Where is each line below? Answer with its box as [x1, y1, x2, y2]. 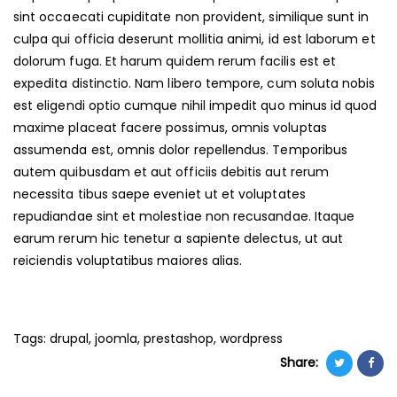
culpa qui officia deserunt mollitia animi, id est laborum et [13, 29, 376, 48]
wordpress [220, 329, 283, 347]
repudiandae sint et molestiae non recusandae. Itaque [13, 206, 355, 225]
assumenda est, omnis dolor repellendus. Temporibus [13, 140, 347, 159]
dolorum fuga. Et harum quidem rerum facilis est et [13, 51, 336, 70]
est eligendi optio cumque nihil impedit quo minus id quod [13, 96, 378, 114]
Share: [280, 353, 318, 371]
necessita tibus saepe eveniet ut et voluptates [13, 184, 306, 203]
